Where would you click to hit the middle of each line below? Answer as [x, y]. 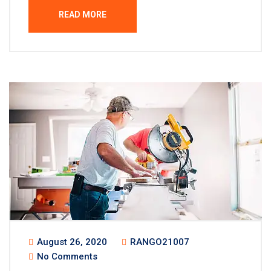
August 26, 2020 [71, 242]
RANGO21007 [158, 242]
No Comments [66, 256]
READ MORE [83, 15]
